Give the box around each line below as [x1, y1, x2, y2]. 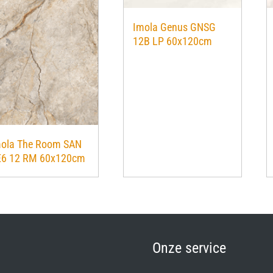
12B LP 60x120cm [132, 34, 212, 48]
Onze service [152, 239, 226, 257]
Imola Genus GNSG [132, 20, 216, 34]
